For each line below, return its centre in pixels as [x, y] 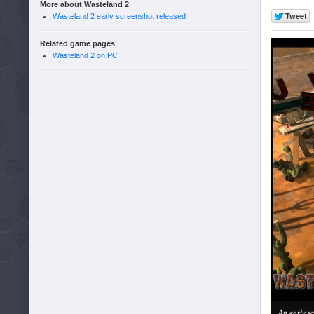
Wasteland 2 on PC [85, 55]
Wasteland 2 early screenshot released [119, 16]
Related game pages [77, 43]
